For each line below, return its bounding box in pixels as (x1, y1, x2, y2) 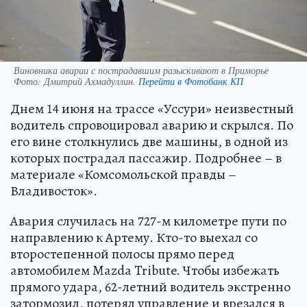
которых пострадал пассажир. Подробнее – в (10, 148, 282, 167)
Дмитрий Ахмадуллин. (44, 74, 138, 88)
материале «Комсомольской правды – (10, 164, 236, 184)
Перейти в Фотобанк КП (138, 74, 243, 88)
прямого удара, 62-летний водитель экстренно (10, 277, 291, 296)
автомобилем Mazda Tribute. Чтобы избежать (10, 260, 280, 280)
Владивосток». (10, 181, 97, 200)
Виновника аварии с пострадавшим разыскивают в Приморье (14, 63, 269, 77)
